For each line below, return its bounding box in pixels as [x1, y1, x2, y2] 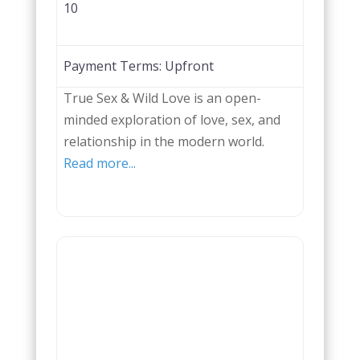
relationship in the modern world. [63, 133, 264, 151]
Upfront [164, 57, 214, 76]
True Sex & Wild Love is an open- [63, 89, 261, 108]
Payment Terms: [63, 57, 165, 76]
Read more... [63, 154, 136, 173]
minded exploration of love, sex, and [63, 111, 280, 129]
